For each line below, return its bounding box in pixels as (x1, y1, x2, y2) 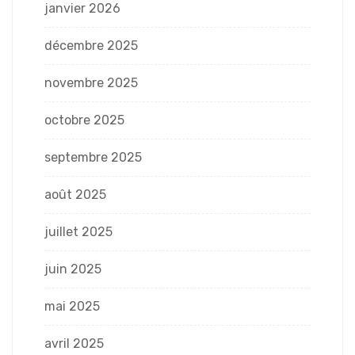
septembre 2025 (44, 149, 142, 165)
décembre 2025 (44, 37, 138, 53)
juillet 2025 (44, 223, 113, 239)
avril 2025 (44, 335, 104, 351)
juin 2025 (44, 261, 101, 277)
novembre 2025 (44, 74, 138, 90)
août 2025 (44, 186, 106, 202)
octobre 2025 (44, 112, 124, 128)
